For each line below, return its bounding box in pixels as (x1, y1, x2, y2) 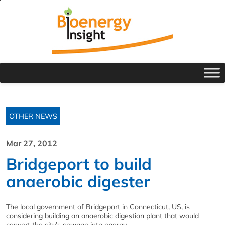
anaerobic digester (6, 171, 150, 191)
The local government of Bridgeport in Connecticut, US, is (6, 202, 190, 211)
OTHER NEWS (9, 111, 57, 121)
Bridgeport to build (6, 154, 152, 174)
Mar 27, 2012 (6, 138, 57, 148)
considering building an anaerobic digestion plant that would (6, 211, 199, 220)
